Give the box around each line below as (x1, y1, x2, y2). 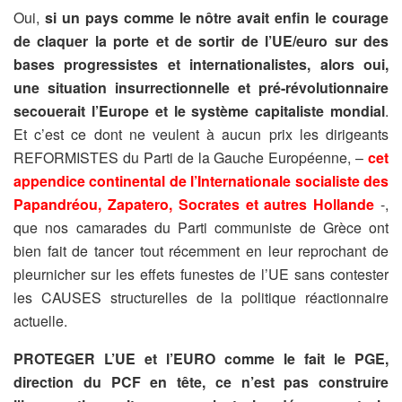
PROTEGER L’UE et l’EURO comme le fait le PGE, (13, 347, 389, 369)
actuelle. (13, 310, 67, 331)
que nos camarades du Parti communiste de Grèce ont (13, 216, 389, 238)
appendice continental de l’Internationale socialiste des (13, 170, 389, 191)
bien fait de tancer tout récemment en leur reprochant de (13, 240, 389, 261)
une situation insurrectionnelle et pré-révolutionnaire (13, 76, 389, 98)
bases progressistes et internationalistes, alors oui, (13, 53, 389, 74)
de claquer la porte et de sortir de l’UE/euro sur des (13, 30, 389, 51)
